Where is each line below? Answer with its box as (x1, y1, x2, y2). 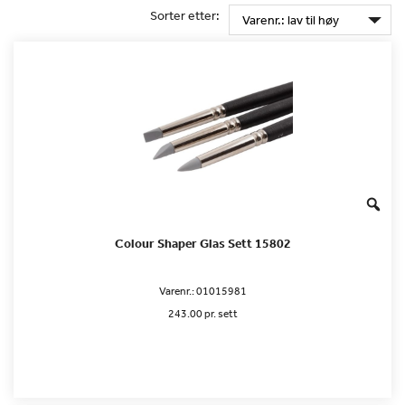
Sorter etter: (150, 6, 220, 24)
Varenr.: (158, 284, 196, 299)
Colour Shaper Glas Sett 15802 (114, 235, 291, 252)
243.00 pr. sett (167, 306, 238, 322)
